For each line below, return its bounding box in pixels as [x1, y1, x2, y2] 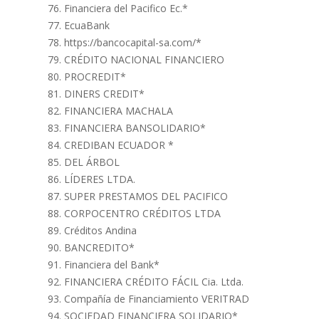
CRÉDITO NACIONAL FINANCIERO [64, 53, 224, 66]
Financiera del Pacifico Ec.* [64, 1, 188, 15]
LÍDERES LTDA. [64, 172, 135, 186]
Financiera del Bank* [64, 258, 159, 271]
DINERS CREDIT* [64, 87, 145, 100]
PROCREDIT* [64, 70, 126, 83]
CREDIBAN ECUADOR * [64, 138, 174, 152]
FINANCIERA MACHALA [64, 104, 173, 117]
